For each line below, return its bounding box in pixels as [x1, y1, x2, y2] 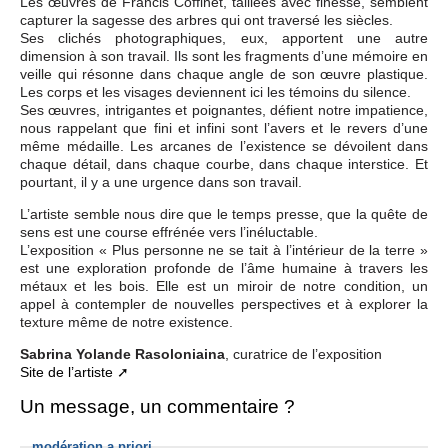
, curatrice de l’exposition [225, 346, 382, 363]
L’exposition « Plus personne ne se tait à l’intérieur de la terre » [20, 242, 428, 259]
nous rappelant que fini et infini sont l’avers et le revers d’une [20, 120, 428, 137]
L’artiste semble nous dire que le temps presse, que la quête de [20, 206, 428, 223]
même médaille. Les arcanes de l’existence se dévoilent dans [20, 138, 428, 155]
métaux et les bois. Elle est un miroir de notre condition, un [20, 278, 428, 295]
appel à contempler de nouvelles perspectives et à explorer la [20, 296, 428, 313]
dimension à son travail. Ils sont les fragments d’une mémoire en [20, 48, 428, 65]
